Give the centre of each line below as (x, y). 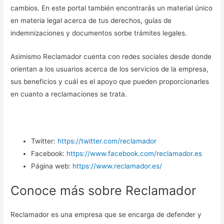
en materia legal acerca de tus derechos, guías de (91, 21)
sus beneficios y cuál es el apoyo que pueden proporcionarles (110, 82)
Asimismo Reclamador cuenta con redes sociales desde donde (111, 57)
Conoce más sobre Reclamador (103, 191)
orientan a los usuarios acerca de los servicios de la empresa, (110, 69)
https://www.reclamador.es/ (117, 166)
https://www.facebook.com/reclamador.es (134, 153)
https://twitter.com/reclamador (107, 141)
